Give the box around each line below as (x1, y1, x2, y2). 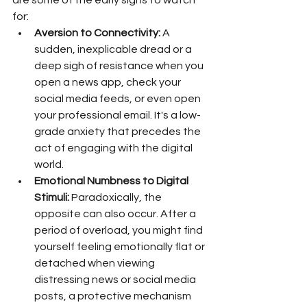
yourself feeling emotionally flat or (34, 241, 207, 252)
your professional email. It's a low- (34, 110, 201, 121)
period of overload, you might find (34, 225, 205, 236)
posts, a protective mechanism (34, 291, 193, 302)
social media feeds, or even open (34, 93, 203, 104)
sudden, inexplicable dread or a (34, 44, 194, 55)
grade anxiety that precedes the (34, 126, 203, 137)
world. (34, 159, 64, 170)
